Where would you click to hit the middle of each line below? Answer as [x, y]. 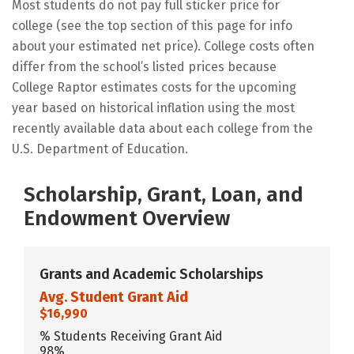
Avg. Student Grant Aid [114, 297]
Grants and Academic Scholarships [151, 274]
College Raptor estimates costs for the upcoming [154, 87]
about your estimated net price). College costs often [163, 46]
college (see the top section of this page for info [152, 25]
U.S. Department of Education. [100, 149]
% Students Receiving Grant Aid [131, 336]
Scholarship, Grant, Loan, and [164, 194]
